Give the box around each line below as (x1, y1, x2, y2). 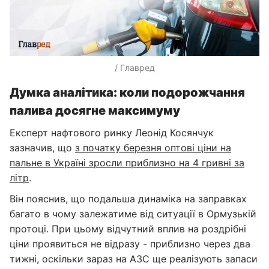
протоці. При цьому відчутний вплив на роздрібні (10, 223, 246, 235)
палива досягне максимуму (10, 103, 180, 118)
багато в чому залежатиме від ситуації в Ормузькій (10, 208, 256, 220)
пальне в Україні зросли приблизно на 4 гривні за (10, 157, 244, 169)
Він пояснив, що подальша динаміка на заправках (10, 193, 247, 205)
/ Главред (114, 62, 155, 73)
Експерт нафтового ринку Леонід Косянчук (10, 127, 214, 139)
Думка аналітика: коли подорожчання (10, 85, 245, 100)
